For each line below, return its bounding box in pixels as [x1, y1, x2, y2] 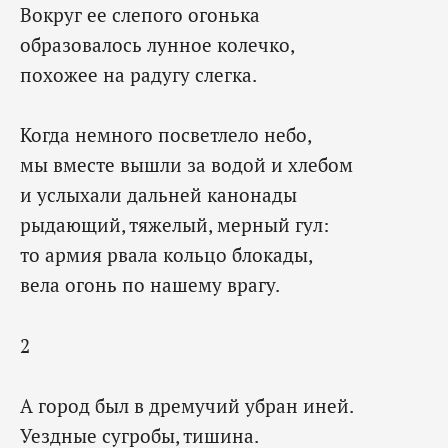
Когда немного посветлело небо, [20, 122, 312, 148]
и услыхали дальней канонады [20, 182, 297, 208]
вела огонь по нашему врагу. [20, 272, 280, 298]
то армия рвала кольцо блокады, [20, 242, 313, 268]
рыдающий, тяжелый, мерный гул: [20, 212, 329, 238]
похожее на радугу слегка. [20, 62, 257, 88]
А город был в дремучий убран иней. [20, 393, 354, 419]
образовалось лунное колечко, [20, 32, 295, 58]
